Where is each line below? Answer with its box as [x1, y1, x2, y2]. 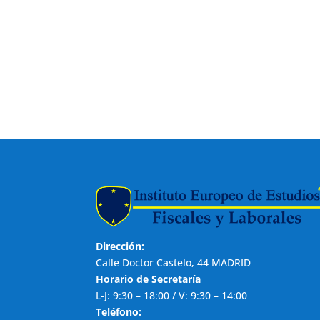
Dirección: [96, 239, 145, 253]
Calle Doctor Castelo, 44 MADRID [96, 255, 251, 269]
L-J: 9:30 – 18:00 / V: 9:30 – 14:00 [96, 288, 248, 302]
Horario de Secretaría [96, 271, 201, 286]
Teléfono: [96, 304, 142, 319]
